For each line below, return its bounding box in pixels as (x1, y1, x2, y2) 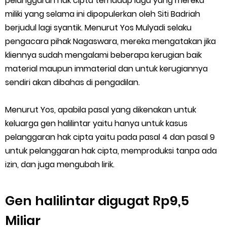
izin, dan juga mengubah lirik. (5, 159, 115, 170)
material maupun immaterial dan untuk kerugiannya (5, 63, 208, 74)
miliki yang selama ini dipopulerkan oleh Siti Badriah (5, 8, 200, 20)
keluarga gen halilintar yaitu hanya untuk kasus (5, 118, 187, 129)
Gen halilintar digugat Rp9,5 (5, 192, 189, 210)
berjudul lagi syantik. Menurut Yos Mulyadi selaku (5, 22, 192, 33)
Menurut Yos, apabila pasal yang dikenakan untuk (5, 104, 196, 116)
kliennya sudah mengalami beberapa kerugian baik (5, 49, 202, 61)
